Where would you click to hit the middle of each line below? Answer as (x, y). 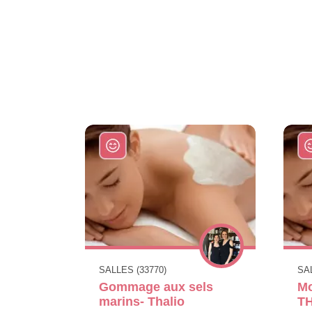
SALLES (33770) (133, 270)
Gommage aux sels (156, 287)
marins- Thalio (142, 301)
